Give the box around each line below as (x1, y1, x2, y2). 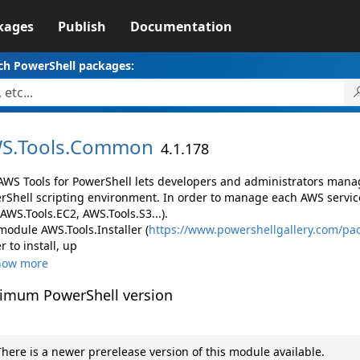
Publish (57, 18, 106, 35)
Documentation (129, 18, 232, 35)
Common (69, 133, 153, 160)
